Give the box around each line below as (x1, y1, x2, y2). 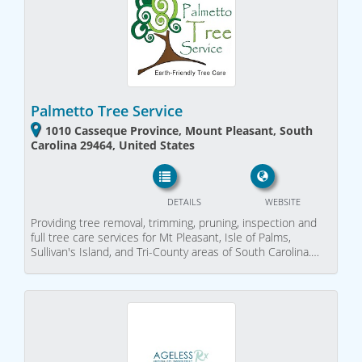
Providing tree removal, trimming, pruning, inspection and (31, 214, 317, 230)
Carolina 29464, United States (31, 137, 195, 154)
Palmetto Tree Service (31, 101, 183, 121)
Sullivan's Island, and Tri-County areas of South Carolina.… (31, 243, 319, 259)
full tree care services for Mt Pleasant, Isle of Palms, (31, 229, 291, 245)
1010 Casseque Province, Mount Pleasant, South (45, 123, 313, 139)
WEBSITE (264, 195, 301, 208)
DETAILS (166, 195, 201, 208)
